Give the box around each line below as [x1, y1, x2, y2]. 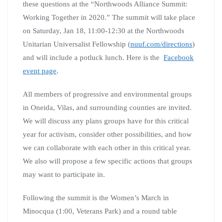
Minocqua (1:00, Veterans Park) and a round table [23, 207, 177, 215]
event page [23, 66, 56, 75]
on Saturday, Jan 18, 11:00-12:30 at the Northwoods [23, 26, 184, 35]
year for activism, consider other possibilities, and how [23, 130, 192, 138]
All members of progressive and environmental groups [23, 90, 192, 98]
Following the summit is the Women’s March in [23, 193, 169, 202]
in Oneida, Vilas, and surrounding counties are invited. [23, 103, 192, 111]
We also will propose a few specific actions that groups [23, 157, 192, 165]
